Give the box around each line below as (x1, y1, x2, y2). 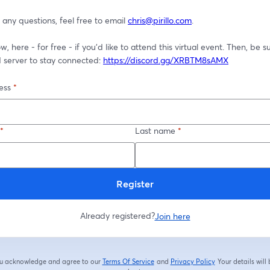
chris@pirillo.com (128, 14, 192, 26)
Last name (135, 125, 175, 136)
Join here (154, 210, 190, 222)
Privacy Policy (170, 257, 215, 266)
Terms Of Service (102, 257, 154, 266)
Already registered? (80, 210, 155, 221)
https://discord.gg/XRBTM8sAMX (103, 54, 228, 66)
